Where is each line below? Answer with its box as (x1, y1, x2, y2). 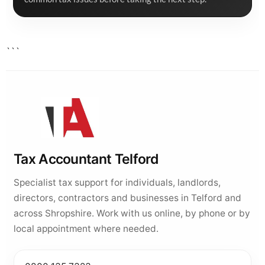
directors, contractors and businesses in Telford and (14, 192, 241, 203)
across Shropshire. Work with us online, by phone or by (14, 208, 250, 219)
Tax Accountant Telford (14, 151, 159, 167)
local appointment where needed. (14, 223, 159, 234)
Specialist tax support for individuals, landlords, (14, 177, 221, 188)
